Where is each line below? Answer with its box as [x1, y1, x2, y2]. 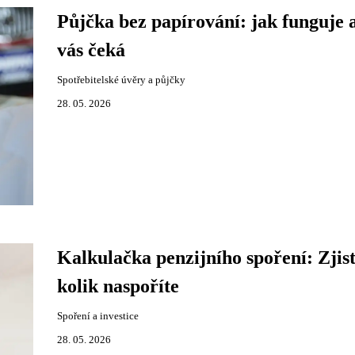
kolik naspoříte [56, 276, 179, 296]
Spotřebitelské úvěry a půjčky [56, 74, 185, 86]
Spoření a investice [56, 311, 139, 322]
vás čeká [56, 40, 125, 60]
